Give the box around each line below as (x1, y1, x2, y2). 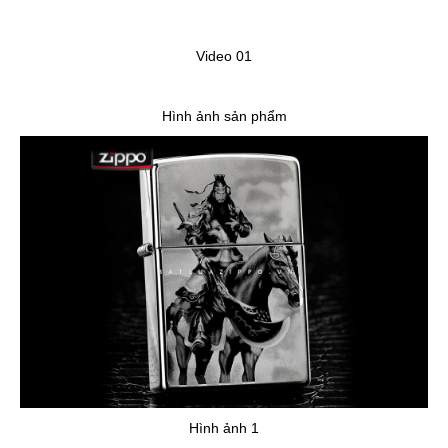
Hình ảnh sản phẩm (161, 108, 287, 125)
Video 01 (196, 48, 252, 65)
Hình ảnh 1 (189, 420, 259, 437)
